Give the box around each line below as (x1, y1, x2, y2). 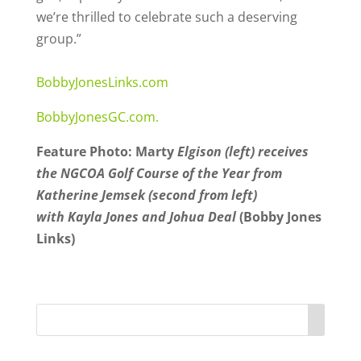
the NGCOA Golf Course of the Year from (35, 164, 282, 182)
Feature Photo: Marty (35, 142, 177, 160)
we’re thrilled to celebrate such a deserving (35, 7, 297, 26)
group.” (35, 29, 81, 48)
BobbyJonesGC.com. (35, 107, 159, 126)
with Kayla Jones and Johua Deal (35, 207, 236, 226)
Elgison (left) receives (176, 142, 309, 160)
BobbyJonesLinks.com (35, 73, 168, 91)
